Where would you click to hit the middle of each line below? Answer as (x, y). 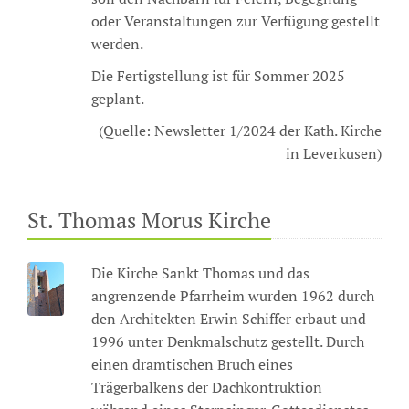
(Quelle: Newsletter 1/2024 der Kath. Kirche (240, 131)
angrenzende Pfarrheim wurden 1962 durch (232, 296)
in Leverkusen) (333, 153)
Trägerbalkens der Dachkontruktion (206, 387)
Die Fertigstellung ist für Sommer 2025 (218, 76)
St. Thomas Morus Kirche (149, 220)
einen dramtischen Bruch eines (192, 364)
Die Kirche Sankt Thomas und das (200, 273)
